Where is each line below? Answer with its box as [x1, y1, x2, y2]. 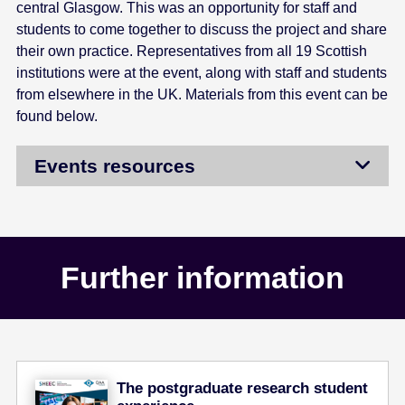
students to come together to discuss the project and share [16, 21, 388, 37]
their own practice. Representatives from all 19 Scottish [16, 42, 368, 59]
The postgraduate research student [117, 380, 369, 398]
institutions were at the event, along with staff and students [16, 64, 388, 80]
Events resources [34, 155, 196, 176]
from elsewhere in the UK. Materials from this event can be [16, 86, 389, 102]
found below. [16, 108, 99, 124]
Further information [61, 260, 344, 296]
